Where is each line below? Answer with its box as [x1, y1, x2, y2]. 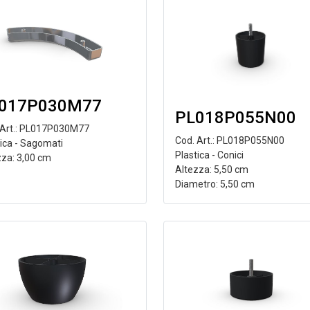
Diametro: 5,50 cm [174, 179, 255, 190]
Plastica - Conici [174, 149, 244, 161]
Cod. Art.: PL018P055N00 [174, 135, 284, 146]
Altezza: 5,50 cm [174, 164, 248, 175]
